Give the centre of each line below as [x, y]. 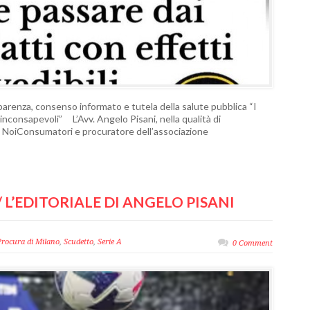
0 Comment [253, 243]
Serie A [110, 242]
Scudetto [79, 242]
